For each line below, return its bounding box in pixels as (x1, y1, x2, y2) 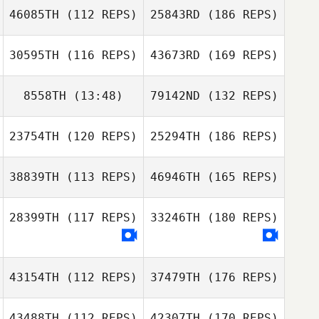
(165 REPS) (199, 170, 278, 184)
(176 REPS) (199, 271, 278, 284)
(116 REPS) (59, 48, 137, 62)
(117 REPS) (59, 211, 137, 224)
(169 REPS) (199, 48, 278, 62)
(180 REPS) (199, 211, 278, 224)
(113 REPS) (59, 170, 137, 184)
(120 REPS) (59, 130, 137, 143)
